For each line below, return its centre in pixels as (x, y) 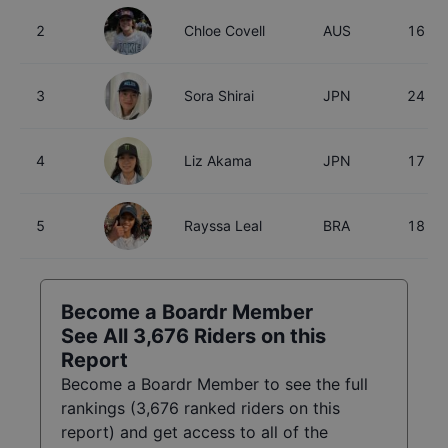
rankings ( (98, 408)
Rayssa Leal (223, 226)
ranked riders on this (259, 408)
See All (97, 336)
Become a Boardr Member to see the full (214, 384)
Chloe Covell (224, 31)
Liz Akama (218, 161)
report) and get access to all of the (194, 432)
